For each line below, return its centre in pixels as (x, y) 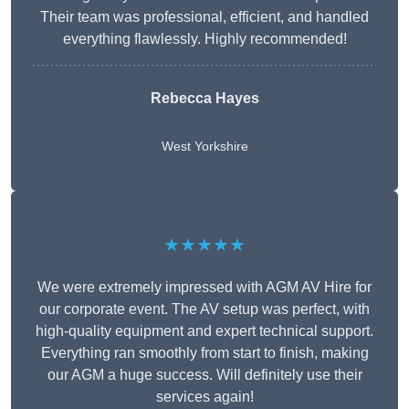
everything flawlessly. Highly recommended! (204, 39)
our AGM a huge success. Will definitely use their (204, 375)
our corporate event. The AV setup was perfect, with (204, 309)
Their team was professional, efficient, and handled (204, 17)
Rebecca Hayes (204, 99)
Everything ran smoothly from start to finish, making (204, 353)
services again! (204, 397)
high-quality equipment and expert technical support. (204, 331)
